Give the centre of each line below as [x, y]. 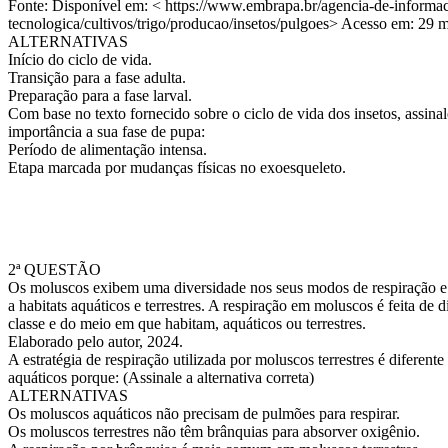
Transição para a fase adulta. [97, 77]
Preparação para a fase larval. [100, 95]
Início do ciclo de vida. [80, 59]
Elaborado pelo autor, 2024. [95, 341]
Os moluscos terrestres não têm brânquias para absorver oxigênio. [214, 431]
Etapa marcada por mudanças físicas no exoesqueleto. [177, 167]
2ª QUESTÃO [54, 269]
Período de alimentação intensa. [107, 149]
